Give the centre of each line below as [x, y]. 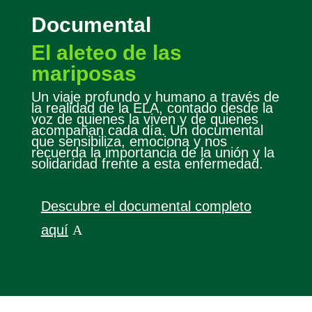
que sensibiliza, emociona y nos [129, 142]
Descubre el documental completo [146, 206]
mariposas [84, 74]
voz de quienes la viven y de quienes [145, 119]
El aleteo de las [106, 53]
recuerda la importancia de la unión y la [153, 153]
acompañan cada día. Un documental [147, 131]
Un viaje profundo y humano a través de [155, 97]
